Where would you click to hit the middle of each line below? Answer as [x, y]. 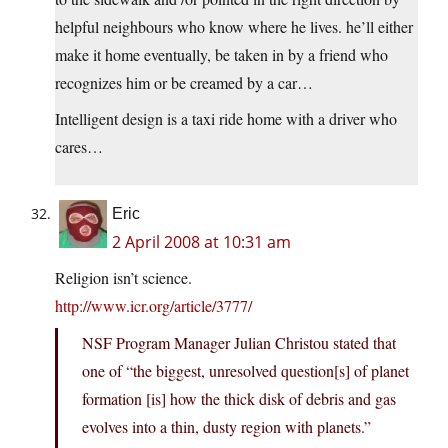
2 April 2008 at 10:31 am [201, 242]
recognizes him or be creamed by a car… [184, 83]
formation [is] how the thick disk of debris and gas [239, 399]
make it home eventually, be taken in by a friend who [221, 55]
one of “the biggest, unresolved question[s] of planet [245, 371]
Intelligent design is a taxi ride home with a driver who [226, 119]
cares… [79, 147]
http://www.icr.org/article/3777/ [153, 306]
